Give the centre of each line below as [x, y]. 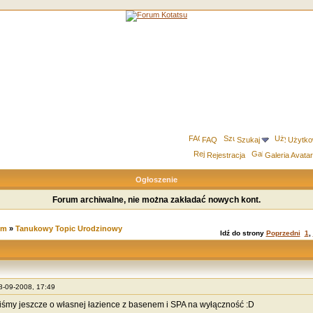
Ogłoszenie [156, 180]
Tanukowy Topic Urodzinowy [68, 228]
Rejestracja [226, 155]
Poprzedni [283, 233]
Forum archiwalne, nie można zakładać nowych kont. [156, 199]
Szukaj [248, 140]
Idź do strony [243, 233]
